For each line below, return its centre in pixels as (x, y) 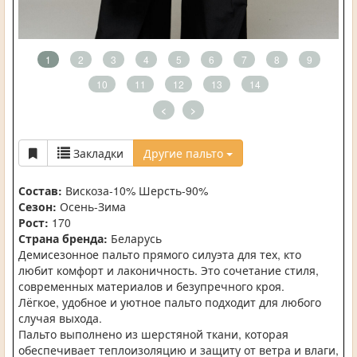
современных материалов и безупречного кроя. (151, 286)
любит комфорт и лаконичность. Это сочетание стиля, (169, 270)
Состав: (40, 190)
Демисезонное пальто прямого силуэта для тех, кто (160, 254)
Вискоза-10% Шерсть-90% (135, 190)
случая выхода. (60, 318)
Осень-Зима (91, 206)
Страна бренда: (63, 238)
